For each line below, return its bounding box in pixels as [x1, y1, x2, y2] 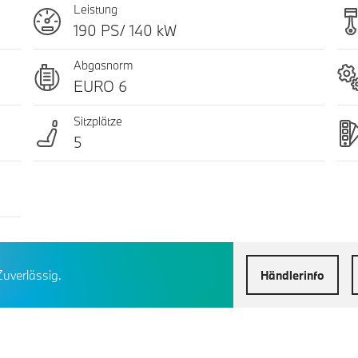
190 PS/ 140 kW [73, 21, 177, 41]
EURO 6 [73, 77, 127, 97]
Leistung [73, 2, 117, 18]
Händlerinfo [261, 267, 324, 283]
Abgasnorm [73, 58, 133, 74]
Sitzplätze [73, 113, 122, 129]
